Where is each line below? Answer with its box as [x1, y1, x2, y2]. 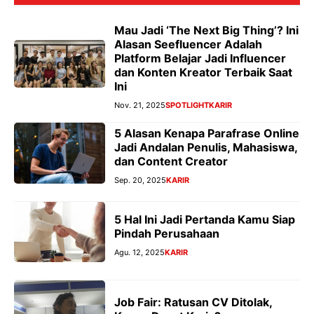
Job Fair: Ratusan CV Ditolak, [114, 295, 272, 310]
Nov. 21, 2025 [114, 100, 165, 110]
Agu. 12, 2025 [114, 247, 165, 258]
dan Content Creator [114, 154, 228, 169]
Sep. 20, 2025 [114, 175, 166, 186]
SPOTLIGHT [165, 100, 209, 110]
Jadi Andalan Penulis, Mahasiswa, [114, 140, 297, 155]
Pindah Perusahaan [114, 226, 219, 241]
